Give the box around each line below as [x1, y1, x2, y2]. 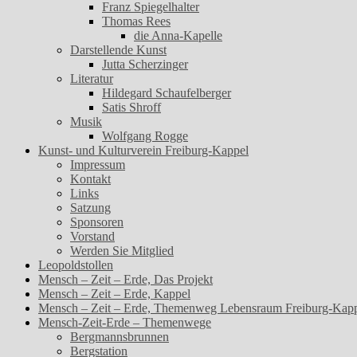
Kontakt [70, 172, 111, 186]
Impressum [70, 158, 125, 172]
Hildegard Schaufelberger [102, 86, 231, 100]
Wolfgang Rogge [102, 129, 188, 143]
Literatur [70, 72, 113, 86]
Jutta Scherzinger [102, 57, 188, 72]
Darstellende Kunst [70, 43, 167, 57]
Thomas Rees [102, 14, 171, 29]
